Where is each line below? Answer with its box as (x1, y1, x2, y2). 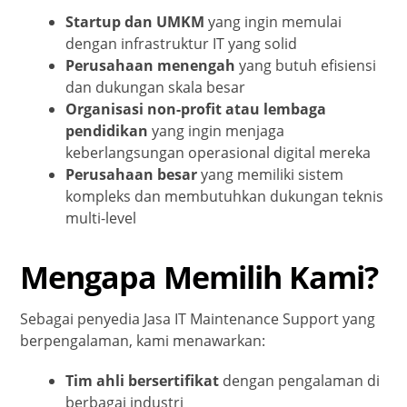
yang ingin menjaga (148, 121, 285, 142)
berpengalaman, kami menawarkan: (20, 331, 266, 352)
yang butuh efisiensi (235, 55, 377, 76)
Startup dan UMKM (65, 12, 205, 33)
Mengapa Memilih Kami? (20, 256, 379, 299)
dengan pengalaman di (219, 371, 381, 392)
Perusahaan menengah (65, 55, 236, 76)
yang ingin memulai (204, 12, 342, 33)
